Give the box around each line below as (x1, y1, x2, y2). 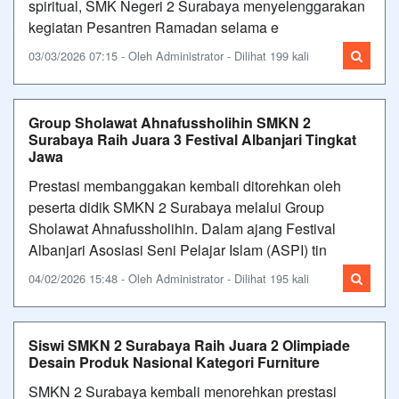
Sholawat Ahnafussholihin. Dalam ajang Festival (28, 217, 336, 239)
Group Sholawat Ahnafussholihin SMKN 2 (28, 111, 311, 133)
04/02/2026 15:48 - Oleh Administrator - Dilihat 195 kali (28, 269, 309, 287)
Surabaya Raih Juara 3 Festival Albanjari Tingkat (28, 128, 356, 150)
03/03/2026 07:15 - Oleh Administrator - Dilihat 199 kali (28, 46, 309, 64)
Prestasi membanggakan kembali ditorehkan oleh (28, 175, 341, 196)
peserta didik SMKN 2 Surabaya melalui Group (28, 196, 324, 217)
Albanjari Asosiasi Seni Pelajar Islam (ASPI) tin (28, 239, 327, 260)
